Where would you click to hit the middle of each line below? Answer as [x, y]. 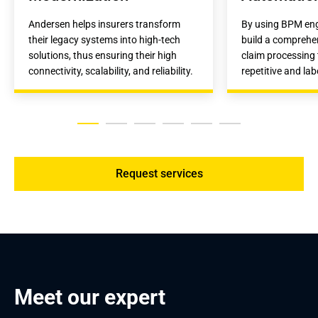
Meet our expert [90, 297]
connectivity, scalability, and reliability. [111, 71]
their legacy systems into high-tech [104, 40]
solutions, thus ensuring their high [103, 55]
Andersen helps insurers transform [104, 24]
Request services [159, 174]
